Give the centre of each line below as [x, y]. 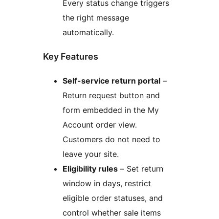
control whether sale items [112, 213]
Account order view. [100, 125]
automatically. [88, 33]
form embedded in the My [111, 110]
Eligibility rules [90, 169]
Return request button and [111, 96]
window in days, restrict [107, 184]
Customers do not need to [111, 140]
